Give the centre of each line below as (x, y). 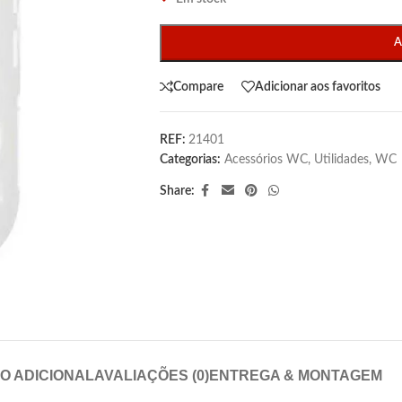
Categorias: (190, 160)
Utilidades (341, 160)
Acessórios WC (266, 160)
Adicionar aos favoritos (317, 87)
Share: (177, 191)
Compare (198, 87)
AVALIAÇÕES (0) (151, 375)
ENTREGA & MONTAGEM (295, 375)
